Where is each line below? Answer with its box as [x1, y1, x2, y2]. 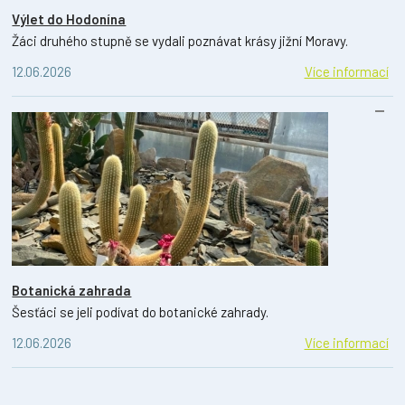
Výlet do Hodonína [12, 11, 127, 28]
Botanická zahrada [12, 282, 132, 299]
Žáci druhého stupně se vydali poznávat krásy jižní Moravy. [12, 33, 349, 50]
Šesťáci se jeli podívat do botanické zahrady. [12, 304, 269, 321]
